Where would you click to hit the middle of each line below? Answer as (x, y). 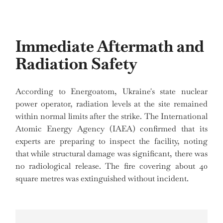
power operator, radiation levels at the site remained (111, 104)
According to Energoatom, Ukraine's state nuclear (111, 92)
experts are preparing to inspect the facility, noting (111, 141)
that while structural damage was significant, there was (111, 154)
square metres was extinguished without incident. (102, 179)
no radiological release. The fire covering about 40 (111, 166)
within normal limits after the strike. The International (111, 116)
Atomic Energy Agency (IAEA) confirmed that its (111, 129)
